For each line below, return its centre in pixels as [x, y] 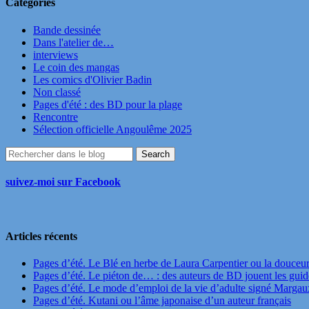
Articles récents [41, 236]
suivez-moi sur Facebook [63, 182]
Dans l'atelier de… [73, 42]
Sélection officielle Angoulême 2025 [112, 129]
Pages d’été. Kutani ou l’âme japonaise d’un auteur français [162, 300]
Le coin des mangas [76, 67]
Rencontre [56, 117]
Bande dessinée [67, 30]
